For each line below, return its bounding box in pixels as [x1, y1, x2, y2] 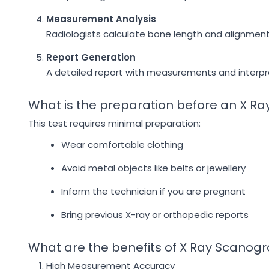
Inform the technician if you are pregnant [61, 185, 246, 198]
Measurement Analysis [46, 13, 156, 25]
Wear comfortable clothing [61, 138, 183, 151]
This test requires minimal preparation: [28, 117, 201, 130]
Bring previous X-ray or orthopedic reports [61, 208, 249, 221]
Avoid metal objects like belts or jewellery [61, 162, 246, 174]
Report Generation [46, 51, 136, 64]
